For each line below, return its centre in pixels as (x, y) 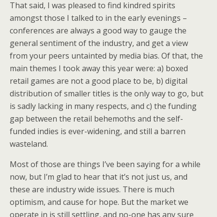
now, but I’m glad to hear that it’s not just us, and (99, 177)
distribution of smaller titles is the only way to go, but (107, 93)
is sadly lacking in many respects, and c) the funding (103, 106)
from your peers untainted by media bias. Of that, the (106, 56)
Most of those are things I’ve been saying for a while (105, 164)
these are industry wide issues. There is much (92, 189)
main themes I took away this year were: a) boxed (99, 68)
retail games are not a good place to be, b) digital (99, 81)
